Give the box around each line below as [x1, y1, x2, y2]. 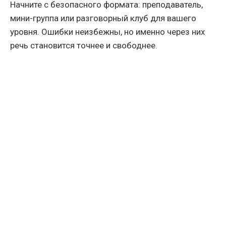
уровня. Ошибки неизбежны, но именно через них [10, 27, 205, 37]
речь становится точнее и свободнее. [10, 40, 157, 51]
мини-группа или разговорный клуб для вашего [10, 13, 196, 24]
